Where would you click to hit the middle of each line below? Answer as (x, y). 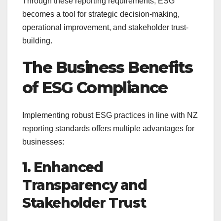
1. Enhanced (63, 167)
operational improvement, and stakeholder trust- (105, 27)
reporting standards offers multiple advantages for (108, 129)
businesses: (43, 142)
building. (37, 40)
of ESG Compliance (95, 87)
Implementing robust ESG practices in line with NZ (110, 115)
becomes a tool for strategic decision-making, (101, 14)
